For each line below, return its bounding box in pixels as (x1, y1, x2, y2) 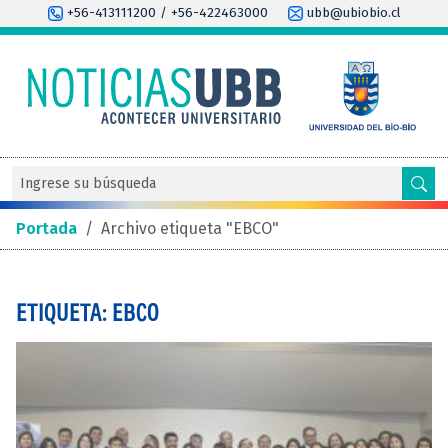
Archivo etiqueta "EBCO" (101, 218, 279, 238)
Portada (16, 218, 77, 238)
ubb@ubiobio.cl (302, 5, 401, 21)
